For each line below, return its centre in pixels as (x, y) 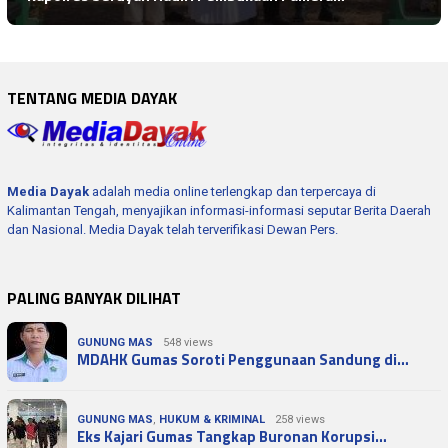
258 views (300, 419)
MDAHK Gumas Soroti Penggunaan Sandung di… (243, 359)
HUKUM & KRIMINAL (212, 419)
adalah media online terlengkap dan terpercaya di (232, 191)
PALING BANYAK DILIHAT (94, 297)
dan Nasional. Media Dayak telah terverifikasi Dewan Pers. (172, 229)
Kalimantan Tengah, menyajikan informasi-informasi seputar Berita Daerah (219, 210)
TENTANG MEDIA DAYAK (92, 97)
